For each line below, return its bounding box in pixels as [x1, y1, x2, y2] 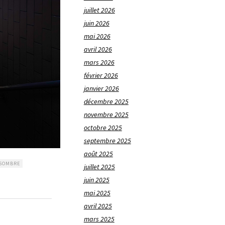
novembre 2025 [83, 110, 129, 120]
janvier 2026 [83, 84, 119, 93]
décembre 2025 [83, 97, 129, 106]
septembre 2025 [83, 136, 131, 146]
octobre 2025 [83, 123, 122, 133]
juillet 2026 [83, 6, 115, 15]
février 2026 [83, 71, 118, 80]
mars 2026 [83, 58, 115, 67]
